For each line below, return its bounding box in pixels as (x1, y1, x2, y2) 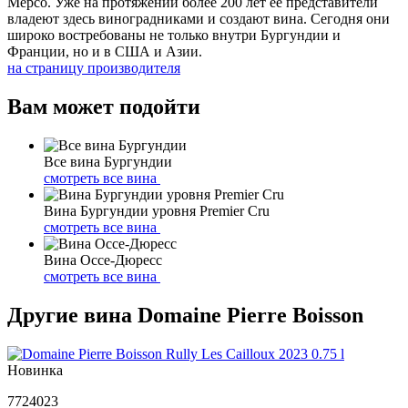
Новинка (7, 362, 63, 378)
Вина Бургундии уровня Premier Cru (44, 202, 270, 219)
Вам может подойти (7, 94, 200, 118)
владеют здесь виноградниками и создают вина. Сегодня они (7, 10, 390, 26)
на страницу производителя (7, 59, 180, 76)
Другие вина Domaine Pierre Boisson (7, 302, 363, 327)
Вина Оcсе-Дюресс (44, 251, 162, 268)
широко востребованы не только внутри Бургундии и (7, 26, 341, 43)
